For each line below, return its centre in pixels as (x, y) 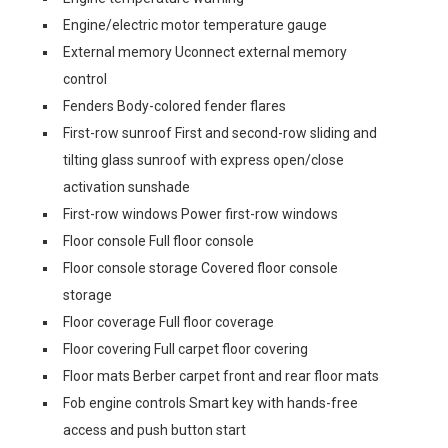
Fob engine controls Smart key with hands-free (210, 403)
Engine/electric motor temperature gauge (195, 25)
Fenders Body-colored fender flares (174, 106)
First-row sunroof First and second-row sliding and (220, 133)
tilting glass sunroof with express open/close (203, 160)
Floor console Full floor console (158, 241)
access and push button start (154, 430)
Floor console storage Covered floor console (200, 268)
